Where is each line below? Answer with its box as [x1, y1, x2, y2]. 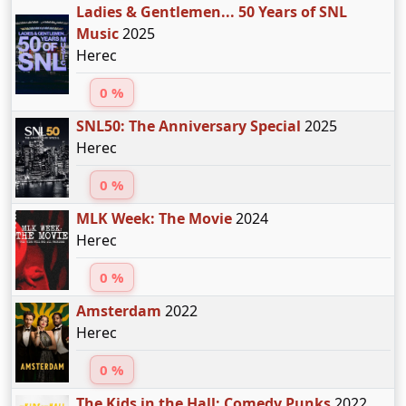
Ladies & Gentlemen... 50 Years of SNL [75, 2, 347, 23]
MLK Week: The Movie [75, 208, 232, 229]
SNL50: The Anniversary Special [75, 116, 301, 137]
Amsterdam [75, 301, 161, 322]
